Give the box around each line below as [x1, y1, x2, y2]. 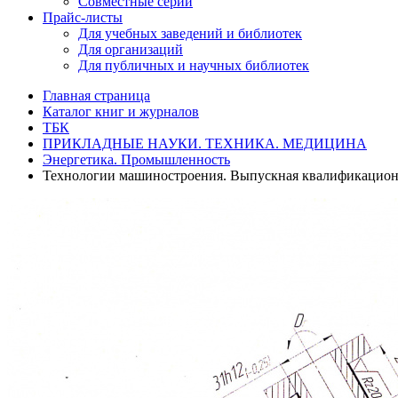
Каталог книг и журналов [43, 104, 199, 119]
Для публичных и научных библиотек [78, 58, 309, 73]
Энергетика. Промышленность [43, 152, 230, 167]
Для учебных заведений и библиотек [78, 26, 302, 41]
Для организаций [78, 42, 183, 57]
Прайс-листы [43, 10, 123, 25]
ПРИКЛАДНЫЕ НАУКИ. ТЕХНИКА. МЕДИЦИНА [43, 136, 367, 151]
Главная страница [43, 88, 150, 103]
